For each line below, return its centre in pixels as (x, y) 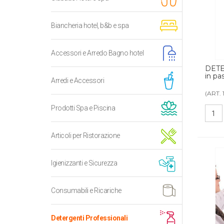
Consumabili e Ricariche (86, 190)
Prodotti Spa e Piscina (83, 108)
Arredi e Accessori (77, 80)
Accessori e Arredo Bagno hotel (97, 53)
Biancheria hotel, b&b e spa (90, 25)
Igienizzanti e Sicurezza (84, 163)
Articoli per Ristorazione (85, 135)
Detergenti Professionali (89, 218)
